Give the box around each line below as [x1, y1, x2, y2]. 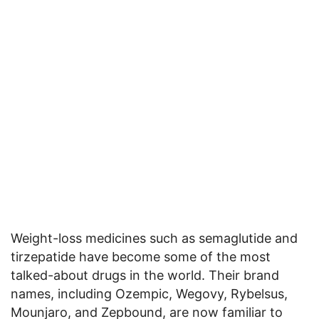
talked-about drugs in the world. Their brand [11, 267, 279, 283]
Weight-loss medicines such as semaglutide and [11, 230, 298, 246]
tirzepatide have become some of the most [11, 249, 271, 264]
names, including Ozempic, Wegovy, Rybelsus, [11, 286, 288, 301]
